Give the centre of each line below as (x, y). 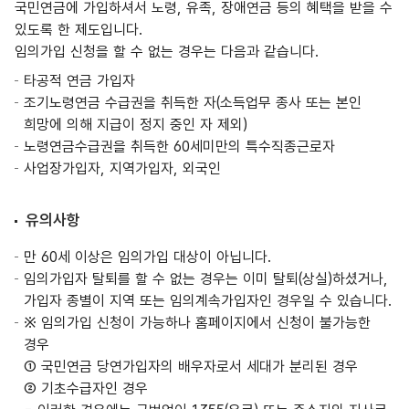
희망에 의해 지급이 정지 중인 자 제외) (136, 125)
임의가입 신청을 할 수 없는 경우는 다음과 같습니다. (167, 52)
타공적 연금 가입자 (79, 81)
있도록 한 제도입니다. (79, 30)
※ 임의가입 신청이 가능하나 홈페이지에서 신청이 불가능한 (197, 323)
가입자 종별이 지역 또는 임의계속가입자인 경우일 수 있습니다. (208, 301)
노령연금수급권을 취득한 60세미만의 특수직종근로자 (179, 147)
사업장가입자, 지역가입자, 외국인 (122, 168)
